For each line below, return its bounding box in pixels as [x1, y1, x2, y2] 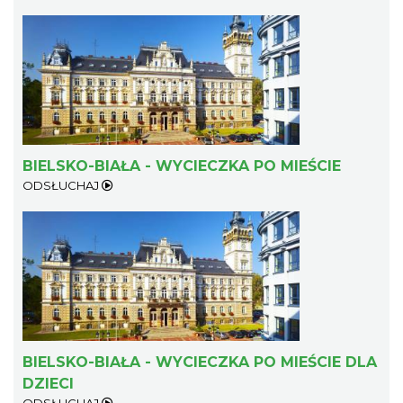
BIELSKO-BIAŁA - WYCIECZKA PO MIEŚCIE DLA [22, 354, 377, 372]
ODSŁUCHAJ [22, 178, 102, 193]
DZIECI [22, 375, 74, 393]
